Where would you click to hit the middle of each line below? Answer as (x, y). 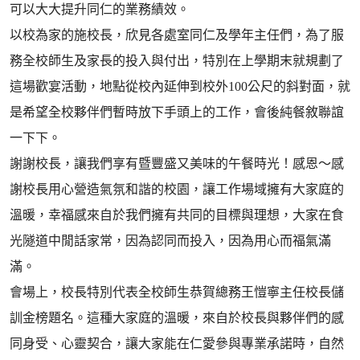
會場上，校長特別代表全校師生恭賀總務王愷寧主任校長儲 (177, 292)
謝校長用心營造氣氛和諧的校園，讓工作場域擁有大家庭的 (177, 189)
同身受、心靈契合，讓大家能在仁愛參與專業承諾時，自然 (177, 344)
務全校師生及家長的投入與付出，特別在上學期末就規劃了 (177, 61)
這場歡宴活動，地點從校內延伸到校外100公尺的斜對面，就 (180, 86)
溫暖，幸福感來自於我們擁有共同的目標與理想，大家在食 (177, 215)
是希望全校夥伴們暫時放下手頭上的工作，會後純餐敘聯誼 (177, 112)
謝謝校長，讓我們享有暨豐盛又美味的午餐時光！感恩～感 (177, 164)
